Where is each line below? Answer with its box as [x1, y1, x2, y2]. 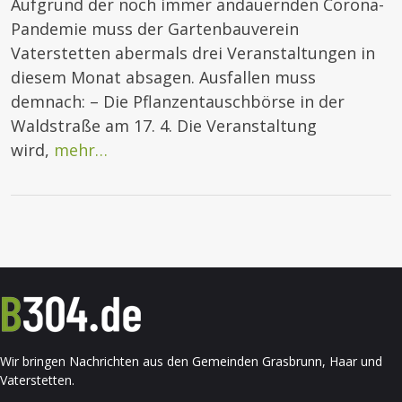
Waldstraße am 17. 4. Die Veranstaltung [11, 114, 317, 136]
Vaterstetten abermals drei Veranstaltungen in [11, 41, 375, 64]
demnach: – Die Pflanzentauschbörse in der [11, 90, 345, 112]
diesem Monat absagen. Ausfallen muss [11, 66, 316, 88]
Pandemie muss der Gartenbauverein [11, 17, 299, 39]
